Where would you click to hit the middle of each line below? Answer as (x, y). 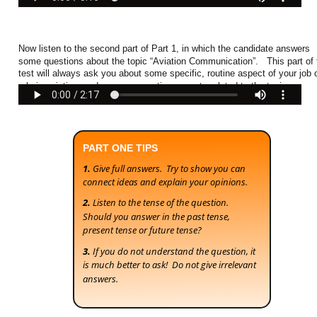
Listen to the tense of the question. (162, 203)
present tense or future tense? (142, 230)
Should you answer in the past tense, (157, 216)
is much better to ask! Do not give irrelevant (171, 265)
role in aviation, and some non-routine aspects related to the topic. (155, 86)
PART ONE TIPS (120, 148)
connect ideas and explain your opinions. (165, 181)
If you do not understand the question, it (175, 251)
